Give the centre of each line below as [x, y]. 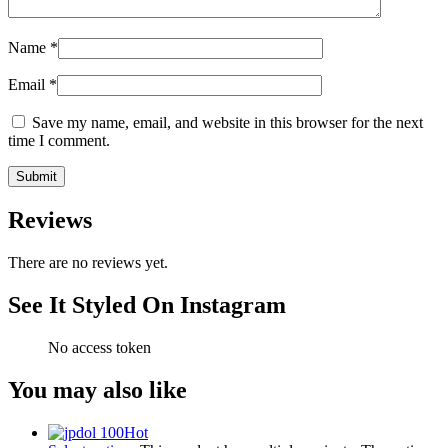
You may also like [97, 389]
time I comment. [59, 141]
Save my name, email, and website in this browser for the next [227, 123]
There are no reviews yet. [88, 262]
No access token [99, 347]
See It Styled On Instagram [147, 304]
